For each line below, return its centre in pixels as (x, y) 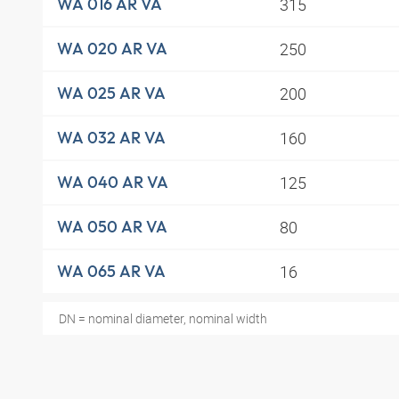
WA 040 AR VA (113, 183)
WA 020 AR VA (112, 49)
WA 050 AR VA (112, 227)
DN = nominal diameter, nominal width (163, 318)
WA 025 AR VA (111, 94)
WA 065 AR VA (111, 272)
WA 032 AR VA (111, 138)
